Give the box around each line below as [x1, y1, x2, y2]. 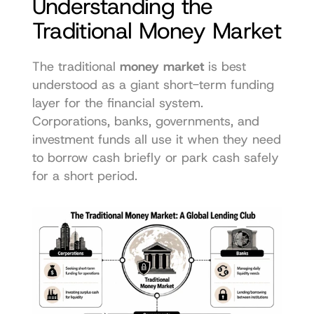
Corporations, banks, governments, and [32, 113, 259, 130]
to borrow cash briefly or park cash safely [32, 149, 279, 166]
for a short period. [32, 168, 137, 184]
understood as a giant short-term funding [32, 76, 274, 93]
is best [203, 58, 246, 75]
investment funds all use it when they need [32, 131, 281, 148]
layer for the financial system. [32, 95, 203, 111]
